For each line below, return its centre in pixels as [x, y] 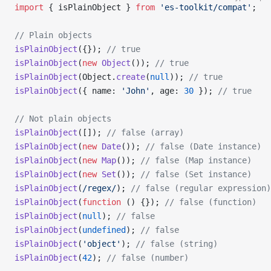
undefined [104, 230]
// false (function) [211, 202]
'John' [135, 91]
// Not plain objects [63, 119]
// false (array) [145, 132]
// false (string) [177, 244]
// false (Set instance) [196, 174]
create [131, 77]
